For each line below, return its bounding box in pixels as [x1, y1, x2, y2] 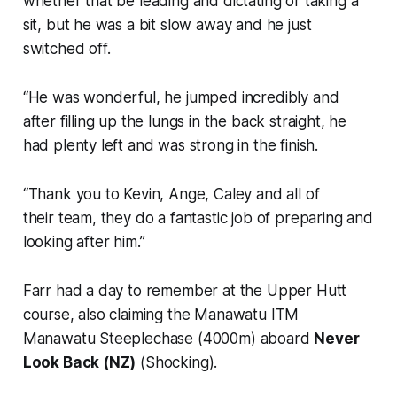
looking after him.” [22, 232, 150, 251]
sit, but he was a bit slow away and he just [22, 15, 312, 34]
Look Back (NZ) [22, 353, 136, 371]
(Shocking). [136, 353, 226, 371]
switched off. [22, 39, 120, 58]
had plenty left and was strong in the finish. [22, 136, 323, 154]
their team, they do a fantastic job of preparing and [22, 208, 373, 227]
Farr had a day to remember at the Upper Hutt [22, 281, 347, 300]
